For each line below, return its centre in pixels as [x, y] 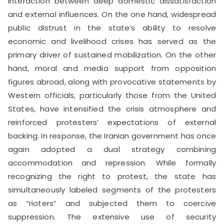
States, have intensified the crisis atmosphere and [112, 108]
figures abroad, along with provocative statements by [112, 81]
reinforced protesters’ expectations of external [112, 122]
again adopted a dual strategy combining [112, 149]
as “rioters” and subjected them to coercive [112, 203]
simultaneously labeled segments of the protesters [112, 189]
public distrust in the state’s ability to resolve [112, 27]
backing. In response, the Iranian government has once [112, 135]
